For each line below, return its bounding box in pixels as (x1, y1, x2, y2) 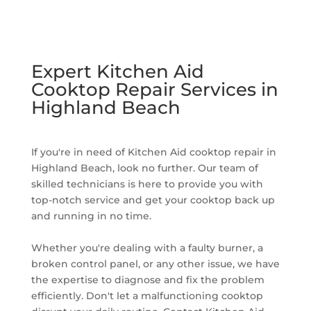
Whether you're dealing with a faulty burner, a (31, 241, 263, 254)
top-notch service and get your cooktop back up (31, 193, 275, 206)
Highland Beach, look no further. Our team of (31, 161, 258, 174)
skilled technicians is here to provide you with (31, 177, 263, 190)
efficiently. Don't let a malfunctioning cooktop (31, 289, 263, 302)
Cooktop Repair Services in (31, 78, 278, 101)
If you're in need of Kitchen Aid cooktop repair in (31, 145, 276, 158)
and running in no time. (31, 209, 151, 222)
